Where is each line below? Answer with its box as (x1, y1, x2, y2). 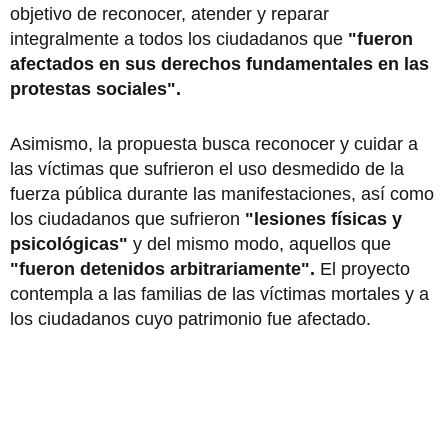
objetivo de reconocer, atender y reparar (10, 3, 329, 24)
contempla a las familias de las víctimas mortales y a (10, 283, 429, 304)
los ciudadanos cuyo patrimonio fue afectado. (10, 308, 376, 329)
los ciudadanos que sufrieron (10, 208, 245, 229)
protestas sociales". (10, 78, 181, 99)
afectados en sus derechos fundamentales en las (10, 53, 429, 74)
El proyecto (315, 258, 410, 279)
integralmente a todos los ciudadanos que (10, 28, 348, 49)
